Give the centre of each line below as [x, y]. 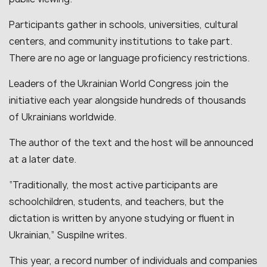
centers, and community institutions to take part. [121, 41]
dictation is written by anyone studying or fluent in [122, 218]
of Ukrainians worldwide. [63, 117]
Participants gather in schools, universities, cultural [123, 25]
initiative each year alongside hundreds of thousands [128, 100]
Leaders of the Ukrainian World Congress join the [119, 84]
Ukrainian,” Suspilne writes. [68, 235]
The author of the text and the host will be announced [131, 143]
